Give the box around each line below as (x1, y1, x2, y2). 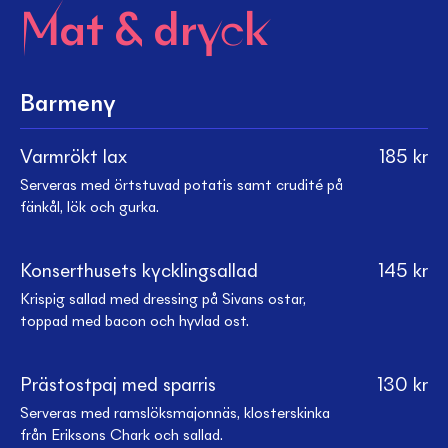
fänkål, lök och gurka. (20, 200, 159, 216)
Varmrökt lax (20, 148, 127, 168)
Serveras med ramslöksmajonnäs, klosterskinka (20, 406, 330, 422)
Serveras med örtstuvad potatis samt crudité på (20, 178, 343, 194)
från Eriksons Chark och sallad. (20, 428, 223, 444)
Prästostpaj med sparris (20, 376, 216, 396)
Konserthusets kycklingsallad (20, 262, 258, 282)
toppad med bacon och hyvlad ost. (20, 314, 249, 330)
